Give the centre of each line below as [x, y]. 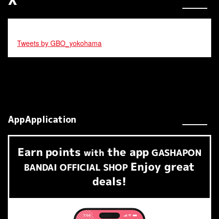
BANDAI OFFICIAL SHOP [76, 167]
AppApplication [42, 119]
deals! [109, 181]
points [63, 152]
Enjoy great [163, 166]
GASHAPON [177, 153]
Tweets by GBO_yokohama [59, 43]
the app [128, 152]
